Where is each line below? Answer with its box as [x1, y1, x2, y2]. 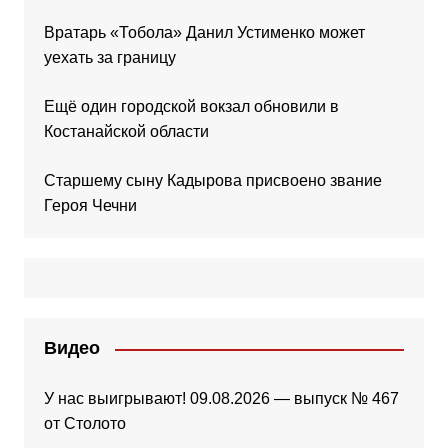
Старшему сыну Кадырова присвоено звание [43, 172, 382, 190]
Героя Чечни [43, 197, 137, 215]
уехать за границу [43, 49, 176, 67]
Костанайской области [43, 123, 209, 141]
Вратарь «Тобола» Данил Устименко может [43, 24, 365, 42]
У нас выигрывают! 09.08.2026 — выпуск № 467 [43, 390, 399, 408]
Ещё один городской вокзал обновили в [43, 98, 339, 116]
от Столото [43, 415, 126, 433]
